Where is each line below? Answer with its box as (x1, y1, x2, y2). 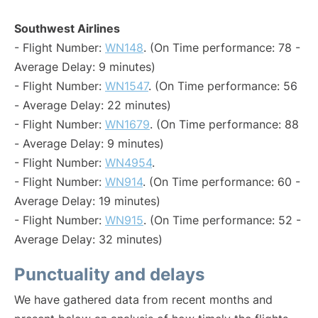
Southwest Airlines (14, 21, 120, 35)
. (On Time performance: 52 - (143, 213, 301, 227)
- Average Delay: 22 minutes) (14, 98, 171, 112)
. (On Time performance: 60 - (143, 175, 300, 189)
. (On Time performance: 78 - (143, 40, 300, 55)
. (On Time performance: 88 (150, 117, 299, 131)
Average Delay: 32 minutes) (14, 232, 163, 246)
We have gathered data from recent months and (14, 292, 273, 307)
